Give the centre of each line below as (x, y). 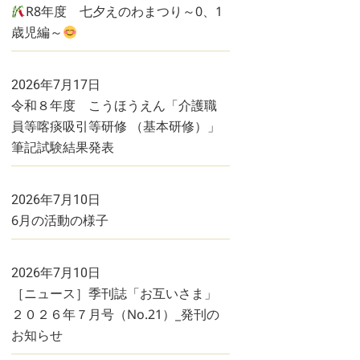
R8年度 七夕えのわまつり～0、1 (125, 11)
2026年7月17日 (56, 85)
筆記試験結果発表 (63, 147)
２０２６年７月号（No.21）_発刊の (115, 314)
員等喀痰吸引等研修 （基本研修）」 (116, 126)
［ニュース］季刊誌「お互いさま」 (114, 293)
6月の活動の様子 (60, 220)
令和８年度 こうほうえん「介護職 (114, 105)
